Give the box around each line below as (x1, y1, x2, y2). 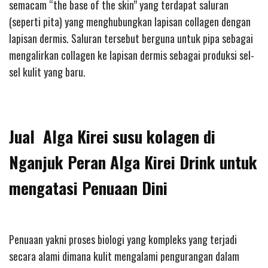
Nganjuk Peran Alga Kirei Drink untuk (9, 150, 257, 175)
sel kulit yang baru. (9, 64, 86, 80)
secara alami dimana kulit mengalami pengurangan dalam (9, 248, 239, 264)
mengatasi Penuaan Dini (9, 176, 167, 200)
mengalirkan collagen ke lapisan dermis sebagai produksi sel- (9, 47, 254, 63)
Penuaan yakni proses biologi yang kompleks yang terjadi (9, 232, 237, 248)
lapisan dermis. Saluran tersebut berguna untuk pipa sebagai (9, 31, 253, 47)
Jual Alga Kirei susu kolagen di (9, 124, 215, 149)
